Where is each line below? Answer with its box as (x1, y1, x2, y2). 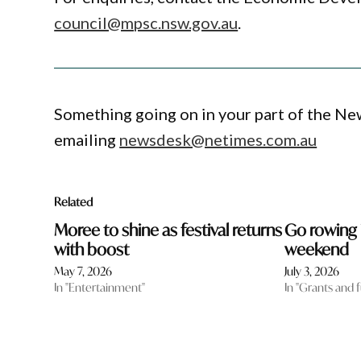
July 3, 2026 (284, 263, 340, 280)
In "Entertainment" (54, 280, 146, 296)
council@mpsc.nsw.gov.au (54, 12, 239, 32)
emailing (54, 130, 120, 150)
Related (54, 194, 93, 210)
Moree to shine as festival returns (54, 219, 283, 242)
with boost (54, 239, 130, 261)
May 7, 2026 (54, 263, 113, 280)
